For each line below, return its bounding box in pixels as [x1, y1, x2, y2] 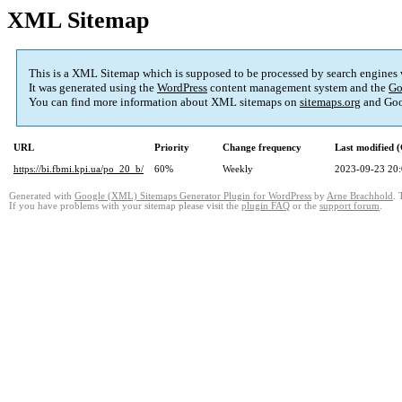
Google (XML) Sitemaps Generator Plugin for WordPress [74, 191, 311, 202]
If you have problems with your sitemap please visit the [9, 201, 241, 212]
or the [290, 201, 319, 212]
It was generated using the [29, 81, 157, 95]
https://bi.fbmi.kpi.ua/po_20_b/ [13, 163, 144, 175]
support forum [319, 201, 380, 212]
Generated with [9, 191, 74, 202]
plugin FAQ [241, 201, 290, 212]
